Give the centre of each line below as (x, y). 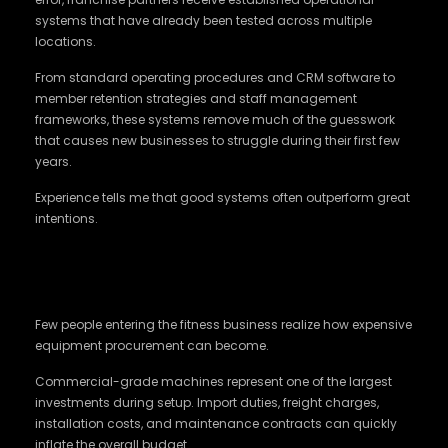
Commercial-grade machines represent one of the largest (213, 381)
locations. (65, 41)
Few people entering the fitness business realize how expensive (223, 324)
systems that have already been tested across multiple (203, 20)
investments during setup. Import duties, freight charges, (207, 402)
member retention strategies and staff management (196, 98)
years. (53, 161)
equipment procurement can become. (152, 345)
